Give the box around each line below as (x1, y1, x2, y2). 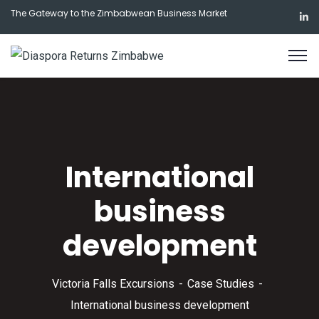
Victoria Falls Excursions (52, 276, 174, 291)
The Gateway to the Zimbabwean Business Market (11, 7, 227, 19)
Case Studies (187, 276, 254, 291)
